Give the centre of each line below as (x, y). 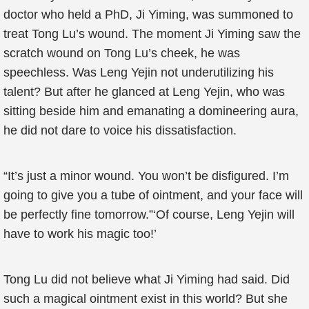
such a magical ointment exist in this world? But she (146, 299)
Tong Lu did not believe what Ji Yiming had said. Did (147, 279)
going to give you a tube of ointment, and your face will (153, 195)
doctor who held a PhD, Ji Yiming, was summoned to (148, 14)
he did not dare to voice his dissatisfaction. (120, 130)
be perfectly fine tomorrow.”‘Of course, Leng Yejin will (149, 215)
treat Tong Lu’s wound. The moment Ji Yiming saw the (152, 34)
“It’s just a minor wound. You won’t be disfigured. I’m (146, 176)
